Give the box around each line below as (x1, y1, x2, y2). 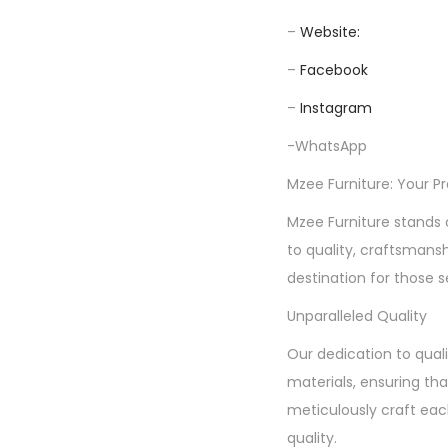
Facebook (300, 60, 368, 80)
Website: (300, 22, 360, 42)
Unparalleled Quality (287, 306, 427, 326)
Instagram (300, 98, 372, 118)
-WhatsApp (287, 136, 367, 156)
